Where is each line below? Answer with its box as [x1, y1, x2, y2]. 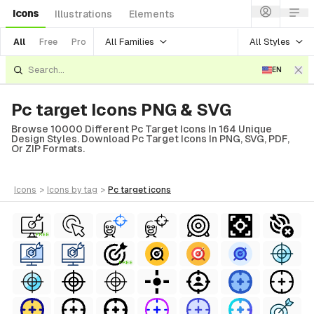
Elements [129, 8, 175, 20]
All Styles [250, 36, 290, 47]
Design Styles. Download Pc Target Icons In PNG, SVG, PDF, [11, 133, 289, 144]
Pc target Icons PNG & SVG [11, 100, 231, 119]
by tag [71, 185, 97, 195]
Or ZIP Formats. [11, 143, 85, 154]
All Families [105, 36, 154, 47]
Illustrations [55, 8, 112, 20]
